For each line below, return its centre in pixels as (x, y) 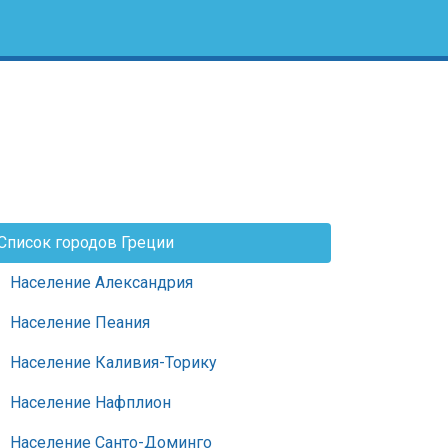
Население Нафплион (90, 402)
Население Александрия (101, 282)
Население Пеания (80, 322)
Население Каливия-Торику (113, 362)
